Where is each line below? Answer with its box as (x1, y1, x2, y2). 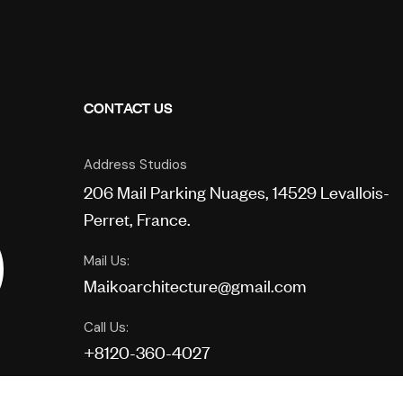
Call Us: (84, 318, 130, 336)
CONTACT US (84, 97, 174, 117)
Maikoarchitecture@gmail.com (84, 273, 308, 296)
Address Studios (84, 156, 188, 174)
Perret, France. (84, 207, 192, 229)
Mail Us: (84, 252, 130, 270)
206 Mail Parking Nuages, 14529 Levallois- (84, 180, 390, 202)
